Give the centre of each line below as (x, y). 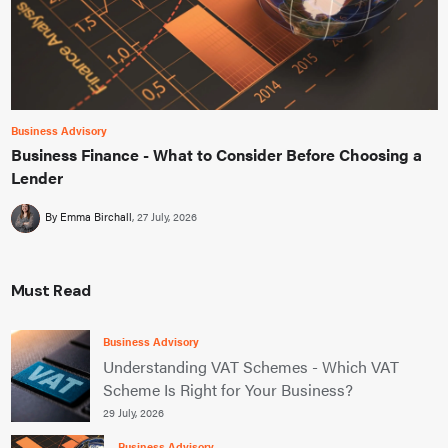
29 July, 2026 (134, 412)
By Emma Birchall (88, 217)
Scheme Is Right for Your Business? (228, 389)
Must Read (50, 291)
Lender (36, 178)
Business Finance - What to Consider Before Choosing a (216, 155)
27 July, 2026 (166, 217)
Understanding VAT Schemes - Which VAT (251, 366)
